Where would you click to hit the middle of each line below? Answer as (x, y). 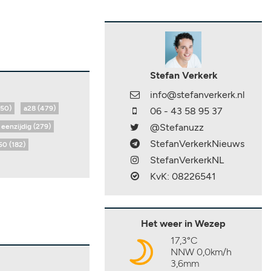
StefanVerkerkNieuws (197, 144)
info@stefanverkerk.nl (198, 95)
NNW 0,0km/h (201, 252)
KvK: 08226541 (183, 176)
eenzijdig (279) (26, 126)
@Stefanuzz (177, 127)
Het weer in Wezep (183, 224)
